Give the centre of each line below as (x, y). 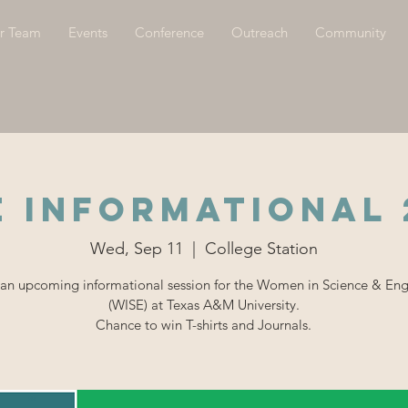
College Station (261, 248)
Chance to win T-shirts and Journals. (204, 324)
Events (87, 32)
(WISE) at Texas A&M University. (204, 304)
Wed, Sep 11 (136, 248)
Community (350, 32)
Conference (169, 32)
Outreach (259, 32)
